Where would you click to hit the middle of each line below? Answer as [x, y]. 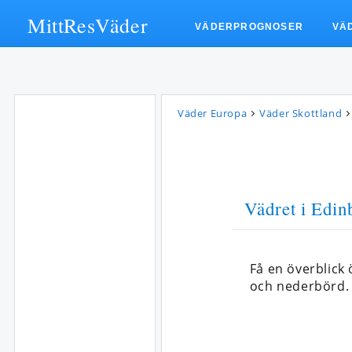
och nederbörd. [299, 286]
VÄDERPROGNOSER [249, 27]
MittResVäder [88, 25]
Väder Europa [213, 113]
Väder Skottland [301, 113]
